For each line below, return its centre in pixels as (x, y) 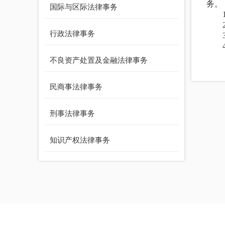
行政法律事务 (72, 34)
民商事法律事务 (76, 87)
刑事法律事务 (72, 114)
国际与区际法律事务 (84, 7)
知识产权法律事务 (80, 140)
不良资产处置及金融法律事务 (99, 60)
